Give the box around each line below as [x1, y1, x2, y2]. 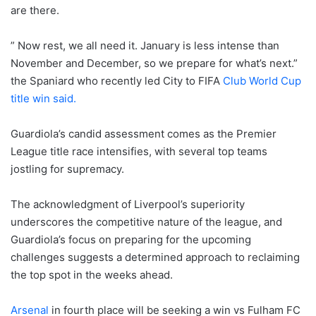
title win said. [11, 91, 76, 105]
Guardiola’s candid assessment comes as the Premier [11, 126, 276, 140]
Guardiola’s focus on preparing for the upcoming [11, 232, 251, 246]
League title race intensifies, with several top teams [11, 144, 267, 158]
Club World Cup [223, 73, 301, 87]
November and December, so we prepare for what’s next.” [11, 56, 298, 70]
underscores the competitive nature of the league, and [11, 214, 282, 229]
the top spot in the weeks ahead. [11, 267, 173, 281]
